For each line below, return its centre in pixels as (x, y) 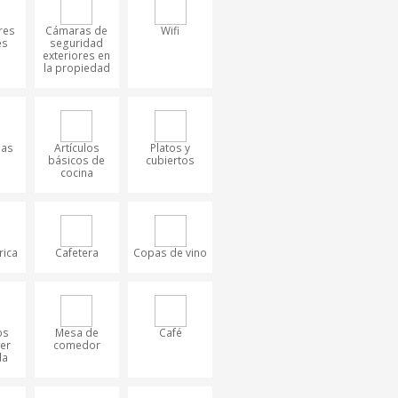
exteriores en (77, 55)
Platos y (171, 147)
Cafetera (76, 252)
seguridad (77, 43)
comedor (76, 345)
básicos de (77, 160)
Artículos (76, 147)
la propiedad (76, 68)
